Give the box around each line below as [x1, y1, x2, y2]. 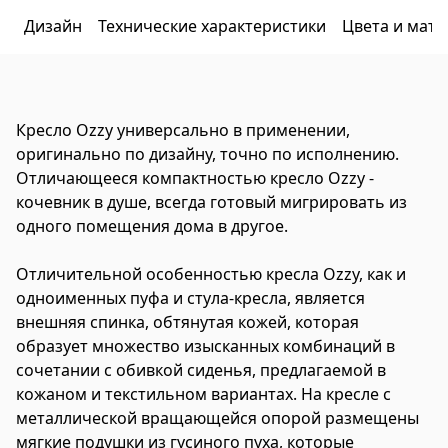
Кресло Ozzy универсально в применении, [16, 119, 350, 141]
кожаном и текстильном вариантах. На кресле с [16, 383, 391, 405]
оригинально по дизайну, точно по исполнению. [16, 143, 399, 165]
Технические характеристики [98, 15, 326, 37]
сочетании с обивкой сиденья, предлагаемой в [16, 359, 386, 381]
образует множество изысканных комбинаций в [16, 335, 395, 357]
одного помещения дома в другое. [16, 215, 288, 237]
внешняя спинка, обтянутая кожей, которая [16, 311, 359, 333]
